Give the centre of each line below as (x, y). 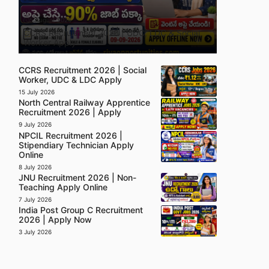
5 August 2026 (50, 20)
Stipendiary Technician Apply (76, 145)
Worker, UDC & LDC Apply (70, 80)
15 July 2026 (37, 92)
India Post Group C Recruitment (81, 210)
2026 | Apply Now (55, 219)
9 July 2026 (35, 125)
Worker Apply (50, 43)
